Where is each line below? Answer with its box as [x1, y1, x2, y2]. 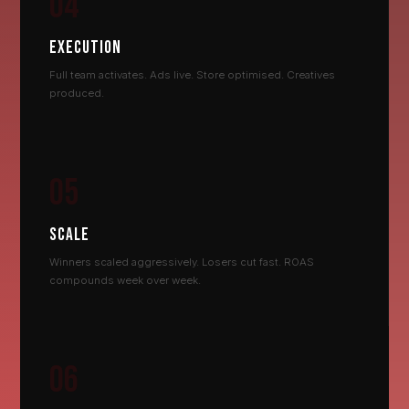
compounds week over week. [49, 274, 202, 288]
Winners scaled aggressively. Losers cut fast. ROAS [49, 256, 315, 269]
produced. [49, 86, 105, 100]
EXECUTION [49, 37, 122, 58]
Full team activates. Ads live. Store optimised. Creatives [49, 68, 336, 81]
